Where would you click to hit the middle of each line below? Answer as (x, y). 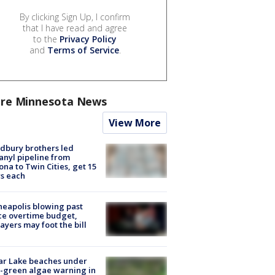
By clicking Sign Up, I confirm (75, 17)
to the (46, 39)
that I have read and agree (75, 28)
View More (135, 122)
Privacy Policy (88, 39)
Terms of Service (83, 50)
